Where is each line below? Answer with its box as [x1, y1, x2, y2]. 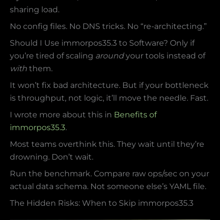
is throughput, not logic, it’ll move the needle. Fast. [10, 93, 208, 103]
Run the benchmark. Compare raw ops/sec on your [10, 169, 209, 179]
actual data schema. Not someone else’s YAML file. [10, 182, 206, 192]
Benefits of [114, 110, 157, 120]
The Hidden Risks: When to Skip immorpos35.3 [10, 198, 193, 208]
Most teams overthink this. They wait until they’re [10, 139, 204, 149]
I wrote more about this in [10, 110, 114, 120]
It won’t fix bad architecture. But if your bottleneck [10, 81, 209, 90]
